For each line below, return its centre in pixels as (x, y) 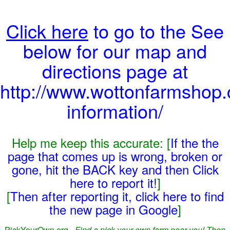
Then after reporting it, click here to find (117, 196)
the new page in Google (113, 209)
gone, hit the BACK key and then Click (115, 169)
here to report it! (113, 183)
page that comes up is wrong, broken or (115, 156)
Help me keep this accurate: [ (91, 142)
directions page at (115, 71)
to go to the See (156, 31)
